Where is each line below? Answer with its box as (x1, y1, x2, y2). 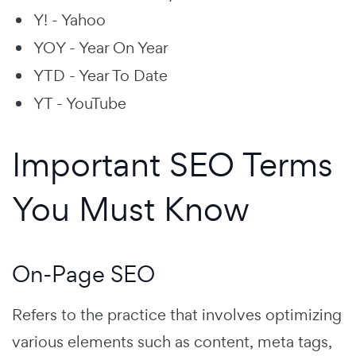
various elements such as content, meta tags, (12, 331, 332, 352)
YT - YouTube (33, 92, 126, 114)
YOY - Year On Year (33, 37, 168, 58)
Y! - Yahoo (33, 9, 106, 30)
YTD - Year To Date (33, 64, 168, 86)
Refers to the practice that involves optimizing (12, 304, 342, 325)
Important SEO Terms (12, 141, 333, 186)
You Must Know (12, 186, 250, 230)
